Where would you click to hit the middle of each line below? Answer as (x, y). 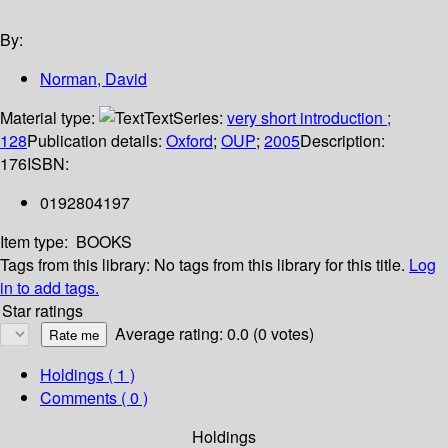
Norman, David (93, 79)
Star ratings (42, 311)
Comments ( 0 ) (94, 398)
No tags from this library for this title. (279, 265)
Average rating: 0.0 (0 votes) (214, 334)
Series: (200, 118)
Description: (342, 141)
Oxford (189, 141)
